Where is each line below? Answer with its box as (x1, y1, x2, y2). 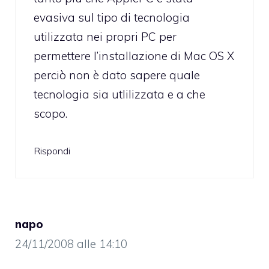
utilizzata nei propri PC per (34, 29, 177, 44)
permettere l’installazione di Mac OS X (34, 49, 234, 64)
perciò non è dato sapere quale (34, 68, 200, 83)
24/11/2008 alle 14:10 (15, 236, 127, 251)
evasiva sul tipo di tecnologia (34, 10, 190, 25)
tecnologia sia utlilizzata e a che (34, 87, 205, 102)
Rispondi (34, 144, 70, 157)
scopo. (34, 106, 67, 121)
